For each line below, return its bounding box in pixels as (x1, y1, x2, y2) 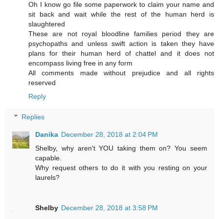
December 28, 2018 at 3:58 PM (61, 203, 158, 212)
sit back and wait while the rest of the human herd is (28, 10, 214, 19)
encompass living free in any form (28, 59, 132, 67)
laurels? (35, 174, 60, 181)
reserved (28, 79, 56, 87)
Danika (35, 131, 59, 138)
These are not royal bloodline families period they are (28, 30, 214, 38)
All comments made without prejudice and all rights (28, 69, 214, 77)
